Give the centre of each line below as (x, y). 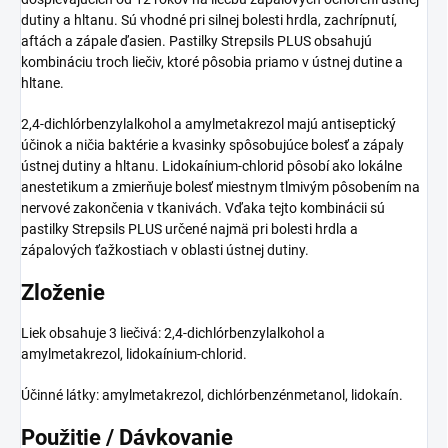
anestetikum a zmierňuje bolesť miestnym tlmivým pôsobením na (220, 186)
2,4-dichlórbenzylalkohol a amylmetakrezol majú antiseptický (208, 123)
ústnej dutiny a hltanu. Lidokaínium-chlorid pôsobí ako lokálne (211, 165)
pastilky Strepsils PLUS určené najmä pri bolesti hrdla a (189, 228)
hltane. (42, 82)
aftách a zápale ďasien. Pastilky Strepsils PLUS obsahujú (196, 40)
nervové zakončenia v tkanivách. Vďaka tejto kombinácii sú (203, 207)
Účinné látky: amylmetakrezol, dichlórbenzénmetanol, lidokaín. (212, 395)
